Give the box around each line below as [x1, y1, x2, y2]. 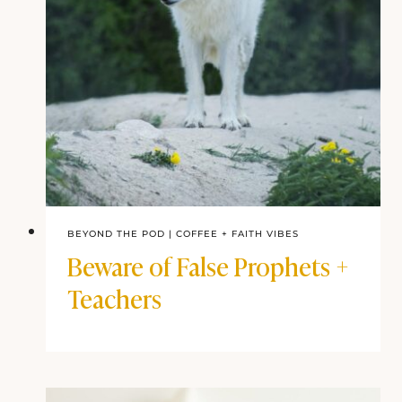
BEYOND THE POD [67, 228, 165, 240]
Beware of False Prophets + [67, 247, 349, 284]
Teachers [67, 279, 162, 317]
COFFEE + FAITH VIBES [176, 228, 299, 240]
